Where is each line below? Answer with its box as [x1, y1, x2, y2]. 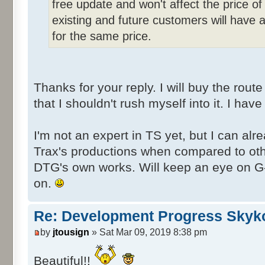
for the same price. [52, 29, 151, 43]
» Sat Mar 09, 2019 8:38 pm [89, 227, 207, 238]
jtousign [53, 227, 89, 238]
